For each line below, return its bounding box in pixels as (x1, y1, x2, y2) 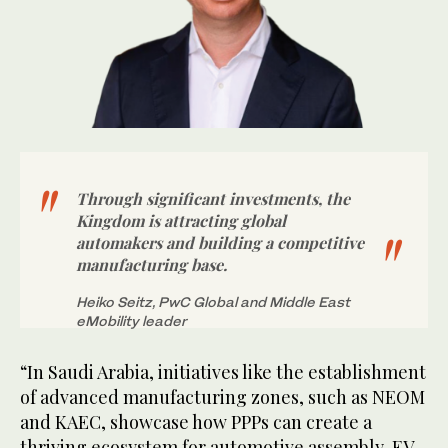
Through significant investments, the (76, 188, 350, 210)
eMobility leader (76, 312, 187, 330)
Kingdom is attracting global (76, 210, 286, 232)
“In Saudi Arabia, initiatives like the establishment (20, 360, 426, 385)
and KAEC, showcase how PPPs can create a (20, 410, 372, 435)
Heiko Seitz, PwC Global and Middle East (76, 293, 350, 311)
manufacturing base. (76, 254, 227, 276)
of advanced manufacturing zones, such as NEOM (20, 385, 425, 410)
